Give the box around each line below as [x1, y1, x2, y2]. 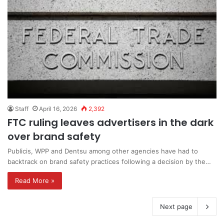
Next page [160, 202, 192, 211]
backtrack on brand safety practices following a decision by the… [7, 157, 211, 166]
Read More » [15, 176, 54, 185]
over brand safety [7, 129, 100, 144]
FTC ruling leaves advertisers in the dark [7, 115, 213, 130]
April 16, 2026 [39, 105, 77, 113]
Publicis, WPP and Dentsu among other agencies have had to [7, 147, 198, 155]
